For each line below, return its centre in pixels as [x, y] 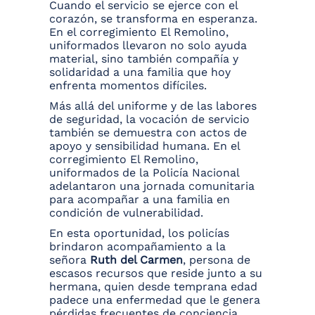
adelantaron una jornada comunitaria [152, 186]
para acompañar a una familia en [140, 200]
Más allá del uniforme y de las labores [153, 106]
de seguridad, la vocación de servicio [149, 120]
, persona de [217, 260]
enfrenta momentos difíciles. [128, 86]
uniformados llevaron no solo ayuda [148, 46]
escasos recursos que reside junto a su [156, 274]
